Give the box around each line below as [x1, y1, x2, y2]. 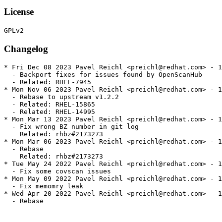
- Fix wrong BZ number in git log [4, 123, 139, 131]
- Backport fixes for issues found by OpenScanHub [4, 71, 202, 79]
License [4, 6, 34, 17]
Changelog [4, 43, 48, 54]
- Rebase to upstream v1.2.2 [4, 93, 119, 101]
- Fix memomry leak [4, 182, 83, 190]
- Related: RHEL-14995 [4, 108, 95, 116]
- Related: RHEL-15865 [4, 101, 95, 109]
